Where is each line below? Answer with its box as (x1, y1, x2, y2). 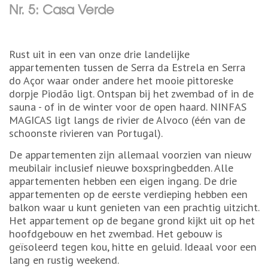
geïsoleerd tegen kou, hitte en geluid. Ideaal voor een (9, 239, 257, 254)
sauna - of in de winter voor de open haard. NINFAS (9, 99, 246, 114)
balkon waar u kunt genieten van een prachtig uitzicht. (9, 200, 259, 214)
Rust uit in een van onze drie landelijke (9, 47, 190, 61)
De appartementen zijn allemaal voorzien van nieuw (9, 147, 251, 162)
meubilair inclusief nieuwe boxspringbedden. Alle (9, 160, 233, 175)
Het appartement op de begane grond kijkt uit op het (9, 213, 255, 227)
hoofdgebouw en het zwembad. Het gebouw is (9, 226, 223, 240)
